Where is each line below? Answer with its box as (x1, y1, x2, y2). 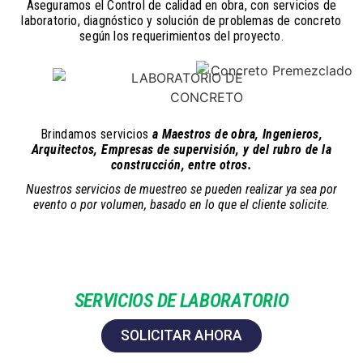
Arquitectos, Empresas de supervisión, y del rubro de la (32, 141, 331, 157)
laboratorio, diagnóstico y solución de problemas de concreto (21, 12, 342, 28)
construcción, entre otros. (110, 156, 253, 173)
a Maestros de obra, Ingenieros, (152, 126, 323, 142)
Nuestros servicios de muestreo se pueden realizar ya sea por (26, 181, 337, 197)
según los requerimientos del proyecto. (79, 28, 284, 44)
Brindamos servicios (40, 126, 152, 142)
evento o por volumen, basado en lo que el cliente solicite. (33, 196, 330, 212)
